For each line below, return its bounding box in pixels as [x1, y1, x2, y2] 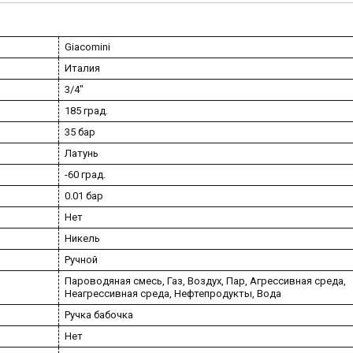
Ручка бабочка [65, 309, 133, 321]
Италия [65, 62, 100, 75]
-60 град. [65, 169, 106, 181]
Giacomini [65, 41, 110, 54]
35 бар [65, 126, 95, 139]
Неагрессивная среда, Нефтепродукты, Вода [65, 288, 281, 300]
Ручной [65, 254, 98, 266]
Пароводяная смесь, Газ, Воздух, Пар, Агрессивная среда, [65, 275, 346, 288]
